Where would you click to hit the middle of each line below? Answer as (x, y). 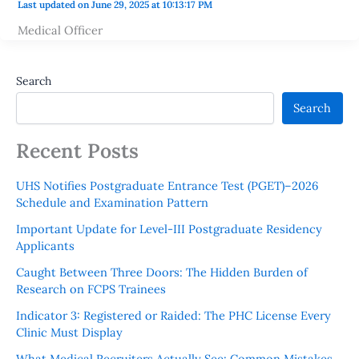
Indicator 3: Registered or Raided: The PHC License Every (173, 315)
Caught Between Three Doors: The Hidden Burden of (162, 272)
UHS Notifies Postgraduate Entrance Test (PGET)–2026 (167, 185)
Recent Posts (77, 151)
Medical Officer (60, 30)
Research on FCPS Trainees (91, 288)
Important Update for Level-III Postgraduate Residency (169, 228)
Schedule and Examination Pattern (112, 202)
